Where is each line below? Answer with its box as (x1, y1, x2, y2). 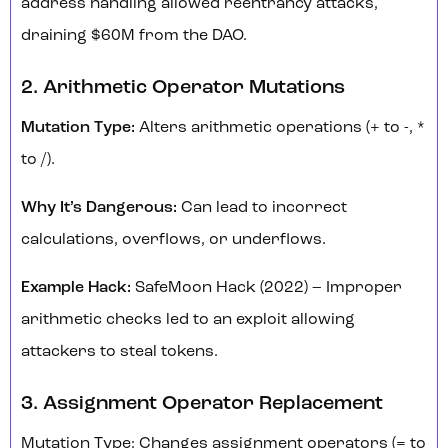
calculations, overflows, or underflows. (21, 232, 326, 249)
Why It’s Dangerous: (21, 200, 177, 217)
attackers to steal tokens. (21, 344, 218, 361)
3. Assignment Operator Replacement (21, 394, 387, 415)
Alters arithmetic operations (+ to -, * (135, 120, 425, 137)
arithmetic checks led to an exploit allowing (21, 312, 355, 329)
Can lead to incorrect (177, 200, 347, 217)
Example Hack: (21, 280, 135, 297)
